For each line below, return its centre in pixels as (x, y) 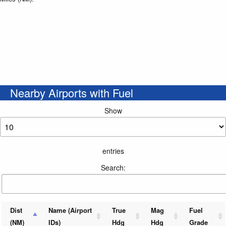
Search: (113, 168)
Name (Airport (70, 210)
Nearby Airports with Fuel (72, 93)
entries (113, 151)
